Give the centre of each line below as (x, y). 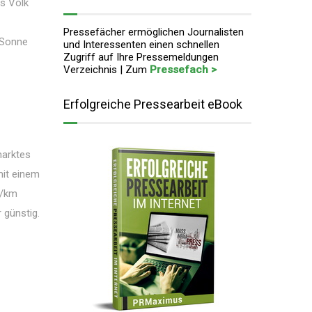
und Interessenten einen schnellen (141, 45)
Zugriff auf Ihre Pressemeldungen (141, 57)
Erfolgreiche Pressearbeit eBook (153, 104)
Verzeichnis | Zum (107, 70)
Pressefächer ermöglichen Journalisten (154, 32)
